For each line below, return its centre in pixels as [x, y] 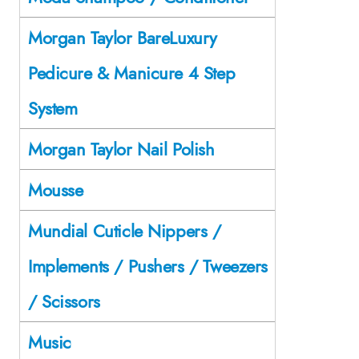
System [53, 108]
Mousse [56, 190]
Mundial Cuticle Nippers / [125, 230]
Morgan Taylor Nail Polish [121, 149]
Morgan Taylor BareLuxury [123, 37]
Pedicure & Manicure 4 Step [132, 73]
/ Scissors [64, 301]
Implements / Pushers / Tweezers [148, 266]
